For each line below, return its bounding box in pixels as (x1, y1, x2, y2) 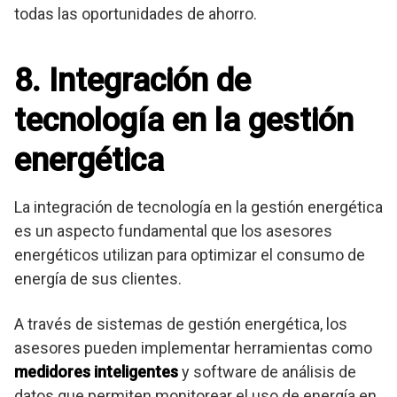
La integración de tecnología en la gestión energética (14, 198, 383, 217)
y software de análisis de (178, 362, 356, 382)
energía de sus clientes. (14, 269, 182, 289)
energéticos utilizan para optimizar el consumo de (14, 245, 365, 265)
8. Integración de (14, 62, 251, 100)
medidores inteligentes (14, 362, 178, 382)
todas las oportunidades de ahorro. (14, 4, 257, 24)
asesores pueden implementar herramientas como (14, 339, 372, 358)
